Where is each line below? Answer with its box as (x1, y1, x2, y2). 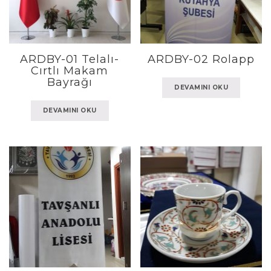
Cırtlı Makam (31, 64, 109, 78)
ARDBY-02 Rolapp (148, 53, 255, 67)
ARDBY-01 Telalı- (20, 53, 120, 67)
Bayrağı (47, 76, 93, 90)
